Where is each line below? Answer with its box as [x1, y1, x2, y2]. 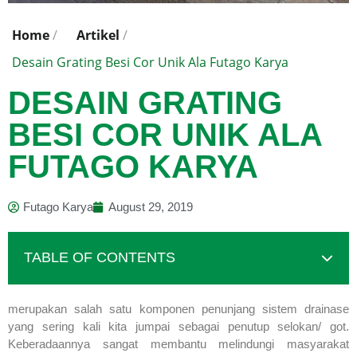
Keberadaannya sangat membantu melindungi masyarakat [8, 336, 349, 351]
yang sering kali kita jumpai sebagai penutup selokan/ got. [8, 319, 349, 333]
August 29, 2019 [108, 199, 193, 214]
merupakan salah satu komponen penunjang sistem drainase [8, 301, 349, 316]
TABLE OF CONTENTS [24, 249, 175, 265]
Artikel [76, 25, 120, 44]
